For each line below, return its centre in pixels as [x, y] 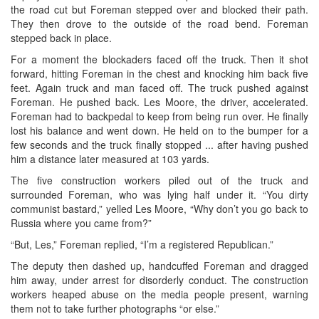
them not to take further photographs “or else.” [115, 309]
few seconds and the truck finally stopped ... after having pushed [159, 145]
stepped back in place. [61, 38]
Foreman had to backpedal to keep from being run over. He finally [159, 116]
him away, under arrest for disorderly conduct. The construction [159, 280]
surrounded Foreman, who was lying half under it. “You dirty [159, 195]
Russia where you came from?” [81, 223]
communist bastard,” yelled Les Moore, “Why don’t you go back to [159, 209]
